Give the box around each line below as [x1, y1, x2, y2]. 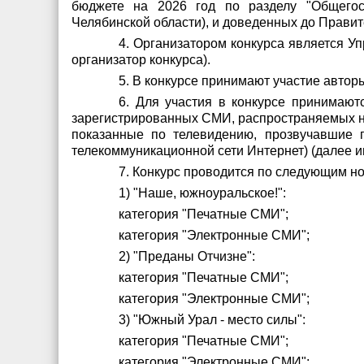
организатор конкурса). [71, 53, 210, 67]
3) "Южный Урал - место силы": [119, 313, 306, 327]
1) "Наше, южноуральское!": [119, 186, 287, 200]
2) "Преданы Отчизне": [119, 249, 256, 263]
